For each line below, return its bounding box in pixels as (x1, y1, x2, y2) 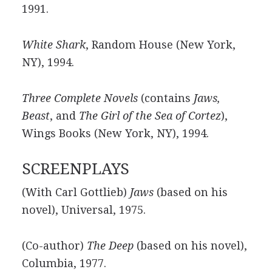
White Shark (21, 38, 86, 51)
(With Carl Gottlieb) (21, 186, 130, 199)
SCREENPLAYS (21, 160, 129, 178)
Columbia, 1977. (21, 257, 106, 270)
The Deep (86, 239, 134, 252)
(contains (137, 92, 194, 104)
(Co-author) (21, 239, 87, 252)
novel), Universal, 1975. (21, 203, 146, 216)
